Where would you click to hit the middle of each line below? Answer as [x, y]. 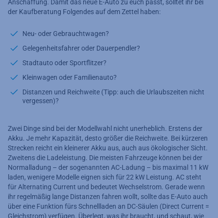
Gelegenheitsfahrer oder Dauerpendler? [81, 48]
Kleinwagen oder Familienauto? [70, 77]
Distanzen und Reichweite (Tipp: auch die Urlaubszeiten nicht [113, 92]
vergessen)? [41, 100]
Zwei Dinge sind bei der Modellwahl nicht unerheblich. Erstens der [105, 128]
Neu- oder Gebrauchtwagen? [66, 33]
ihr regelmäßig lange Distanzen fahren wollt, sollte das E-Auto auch [108, 196]
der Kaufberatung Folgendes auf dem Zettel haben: [84, 11]
